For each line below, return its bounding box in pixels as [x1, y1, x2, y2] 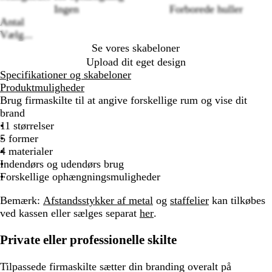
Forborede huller [169, 3, 243, 15]
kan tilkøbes [209, 194, 265, 206]
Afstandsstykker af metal [43, 194, 153, 206]
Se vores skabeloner [92, 42, 180, 55]
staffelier [170, 194, 209, 206]
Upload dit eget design [86, 55, 186, 68]
